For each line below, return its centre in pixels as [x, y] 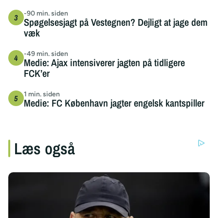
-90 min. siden [46, 13]
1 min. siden [42, 94]
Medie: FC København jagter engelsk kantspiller [114, 103]
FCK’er [36, 73]
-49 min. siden [46, 54]
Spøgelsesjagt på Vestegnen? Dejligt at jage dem [115, 22]
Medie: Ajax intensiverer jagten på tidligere [104, 62]
